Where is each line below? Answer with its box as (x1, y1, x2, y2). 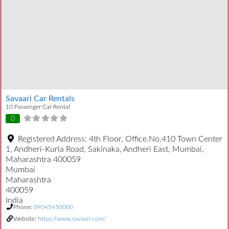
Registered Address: (18, 134, 89, 143)
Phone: (13, 203, 34, 210)
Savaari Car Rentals (6, 95, 75, 103)
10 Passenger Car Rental (6, 104, 70, 110)
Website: (13, 215, 38, 222)
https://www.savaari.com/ (38, 215, 106, 222)
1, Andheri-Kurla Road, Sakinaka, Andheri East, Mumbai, (6, 145, 204, 153)
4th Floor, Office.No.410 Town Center (89, 134, 222, 143)
